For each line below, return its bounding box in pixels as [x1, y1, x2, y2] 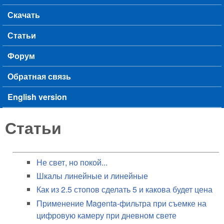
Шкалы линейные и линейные [36, 170, 148, 182]
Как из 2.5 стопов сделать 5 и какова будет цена [36, 183, 212, 195]
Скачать [7, 9, 40, 21]
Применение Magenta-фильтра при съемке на [36, 197, 206, 209]
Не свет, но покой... [36, 156, 107, 168]
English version [7, 91, 67, 103]
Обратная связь [7, 70, 71, 82]
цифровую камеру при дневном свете [36, 209, 176, 221]
